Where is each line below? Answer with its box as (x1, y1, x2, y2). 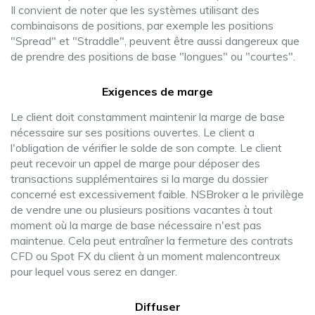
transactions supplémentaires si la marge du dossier (11, 172, 268, 186)
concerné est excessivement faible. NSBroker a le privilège (11, 187, 304, 201)
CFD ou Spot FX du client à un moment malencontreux (11, 249, 281, 263)
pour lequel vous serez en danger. (11, 264, 177, 278)
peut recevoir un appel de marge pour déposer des (11, 156, 260, 170)
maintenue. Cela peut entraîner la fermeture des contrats (11, 233, 293, 247)
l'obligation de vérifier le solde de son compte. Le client (11, 141, 282, 155)
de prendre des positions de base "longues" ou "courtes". (11, 49, 295, 63)
